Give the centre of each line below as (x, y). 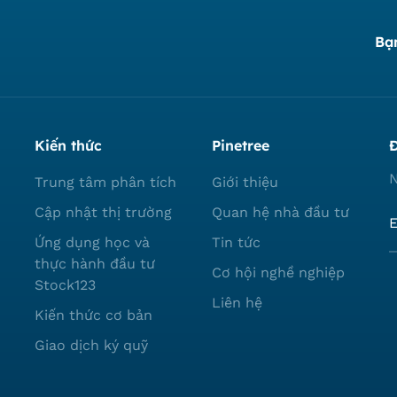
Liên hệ (237, 303)
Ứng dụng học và (92, 243)
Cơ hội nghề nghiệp (278, 273)
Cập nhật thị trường (103, 213)
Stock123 (65, 285)
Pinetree (241, 146)
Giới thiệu (245, 183)
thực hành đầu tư (95, 264)
